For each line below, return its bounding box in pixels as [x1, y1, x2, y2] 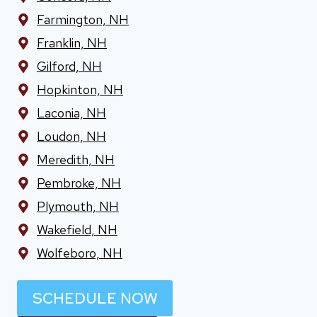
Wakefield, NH [37, 221, 117, 238]
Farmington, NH [37, 11, 129, 28]
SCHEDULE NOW [32, 287, 158, 309]
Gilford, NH [37, 57, 102, 74]
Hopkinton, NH [37, 81, 123, 98]
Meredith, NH [37, 151, 115, 168]
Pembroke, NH [37, 174, 121, 191]
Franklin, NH [37, 34, 107, 51]
